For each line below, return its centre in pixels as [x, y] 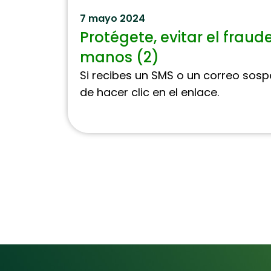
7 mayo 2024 [113, 18]
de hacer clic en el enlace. [149, 92]
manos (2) [119, 57]
